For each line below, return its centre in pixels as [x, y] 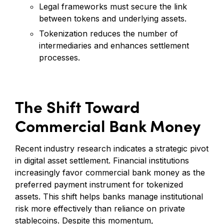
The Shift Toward [77, 106]
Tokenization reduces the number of [108, 33]
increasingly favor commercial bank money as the [110, 172]
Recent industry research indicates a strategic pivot [112, 148]
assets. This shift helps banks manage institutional [109, 196]
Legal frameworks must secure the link [113, 6]
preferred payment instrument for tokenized [99, 184]
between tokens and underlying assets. [113, 18]
